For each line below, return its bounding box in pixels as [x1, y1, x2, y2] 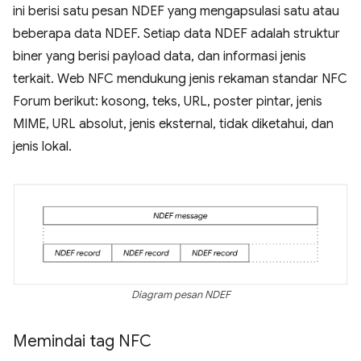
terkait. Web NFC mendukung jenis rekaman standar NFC [13, 71, 347, 88]
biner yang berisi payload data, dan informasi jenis [13, 48, 306, 65]
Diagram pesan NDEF [131, 288, 230, 302]
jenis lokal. [13, 139, 72, 156]
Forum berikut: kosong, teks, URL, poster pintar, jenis [13, 93, 322, 110]
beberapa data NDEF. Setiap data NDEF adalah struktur [13, 26, 340, 43]
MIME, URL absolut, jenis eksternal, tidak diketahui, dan [13, 116, 334, 133]
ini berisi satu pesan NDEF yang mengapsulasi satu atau [13, 3, 339, 20]
